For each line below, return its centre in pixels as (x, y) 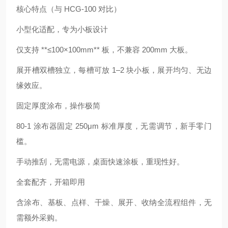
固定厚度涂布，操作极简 (58, 106)
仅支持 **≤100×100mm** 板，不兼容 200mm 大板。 (104, 50)
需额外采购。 (39, 218)
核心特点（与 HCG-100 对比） (69, 9)
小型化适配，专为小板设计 (62, 29)
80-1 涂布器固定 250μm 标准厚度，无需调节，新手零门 (114, 126)
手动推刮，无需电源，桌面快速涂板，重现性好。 (100, 162)
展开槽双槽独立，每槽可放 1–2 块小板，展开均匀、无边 (114, 70)
